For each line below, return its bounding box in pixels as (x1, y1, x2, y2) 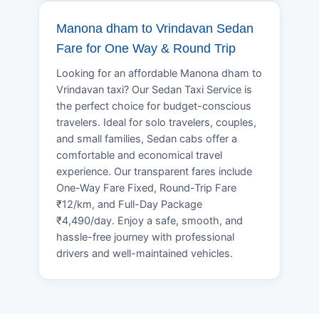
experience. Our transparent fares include (56, 164, 252, 178)
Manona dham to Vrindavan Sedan (56, 21, 253, 36)
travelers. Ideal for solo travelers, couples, (56, 115, 256, 129)
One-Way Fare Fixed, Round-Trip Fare (56, 181, 236, 194)
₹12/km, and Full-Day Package (56, 197, 202, 211)
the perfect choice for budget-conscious (56, 99, 251, 113)
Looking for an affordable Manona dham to (56, 66, 262, 80)
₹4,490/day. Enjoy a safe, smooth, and (56, 214, 243, 227)
